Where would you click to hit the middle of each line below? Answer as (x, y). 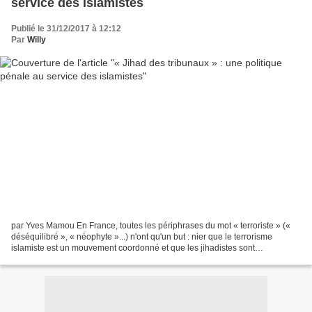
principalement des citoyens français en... (89, 259)
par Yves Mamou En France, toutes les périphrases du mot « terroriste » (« (151, 226)
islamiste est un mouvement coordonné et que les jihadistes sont (133, 248)
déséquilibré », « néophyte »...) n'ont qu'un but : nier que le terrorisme (142, 237)
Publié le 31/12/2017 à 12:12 (66, 28)
